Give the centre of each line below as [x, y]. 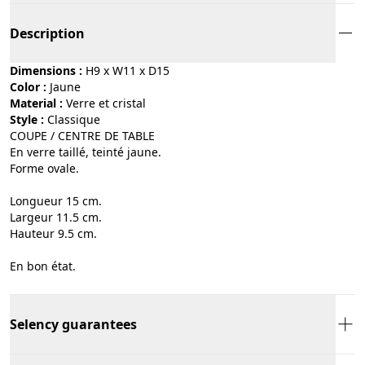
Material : [36, 103]
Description [47, 33]
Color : [28, 86]
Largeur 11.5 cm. [56, 217]
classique [77, 119]
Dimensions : [46, 70]
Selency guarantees [73, 324]
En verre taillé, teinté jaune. [86, 152]
